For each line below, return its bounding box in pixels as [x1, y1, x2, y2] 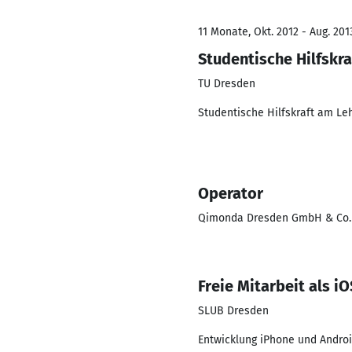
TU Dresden [198, 77, 255, 90]
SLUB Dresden [198, 304, 269, 317]
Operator [198, 184, 263, 203]
